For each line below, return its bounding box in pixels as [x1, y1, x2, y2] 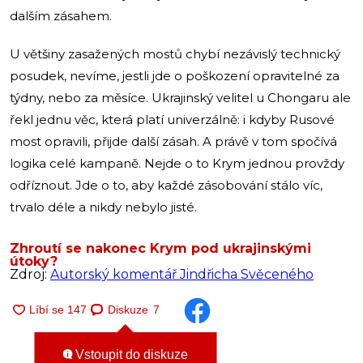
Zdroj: [10, 266, 50, 282]
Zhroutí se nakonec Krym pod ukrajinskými [10, 240, 311, 256]
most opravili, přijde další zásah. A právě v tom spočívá [10, 133, 337, 149]
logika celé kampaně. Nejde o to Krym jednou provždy [10, 155, 344, 171]
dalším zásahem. [10, 7, 112, 23]
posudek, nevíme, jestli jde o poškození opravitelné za [10, 67, 340, 83]
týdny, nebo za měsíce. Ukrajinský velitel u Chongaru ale [10, 89, 351, 105]
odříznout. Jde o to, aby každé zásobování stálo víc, [10, 177, 322, 193]
